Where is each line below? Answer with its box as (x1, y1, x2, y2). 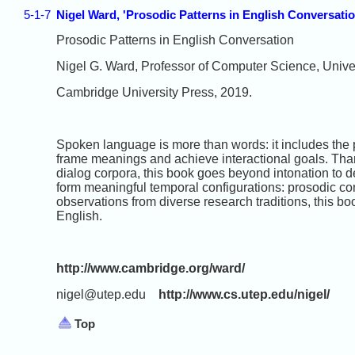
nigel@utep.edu (56, 287, 158, 301)
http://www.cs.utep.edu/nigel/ (158, 287, 330, 301)
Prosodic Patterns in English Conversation (56, 32, 294, 47)
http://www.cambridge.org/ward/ (56, 261, 245, 275)
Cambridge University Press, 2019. (56, 85, 252, 99)
